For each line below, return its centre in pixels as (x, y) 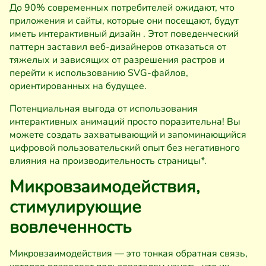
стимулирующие (75, 207)
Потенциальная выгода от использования (104, 109)
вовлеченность (70, 227)
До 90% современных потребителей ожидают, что (122, 8)
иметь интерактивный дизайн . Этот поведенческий (124, 34)
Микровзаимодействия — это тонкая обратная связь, (129, 254)
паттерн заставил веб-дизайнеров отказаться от (118, 47)
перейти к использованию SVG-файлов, (99, 73)
